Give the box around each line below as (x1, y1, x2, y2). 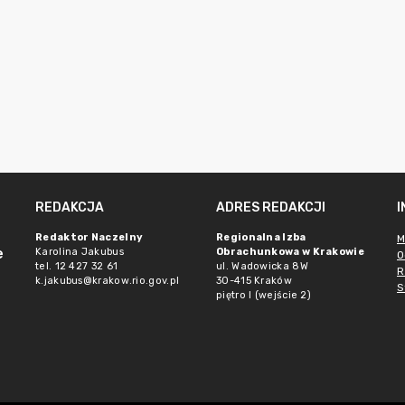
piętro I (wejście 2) (216, 289, 311, 301)
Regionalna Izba (216, 231, 306, 243)
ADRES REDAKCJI (216, 200, 325, 215)
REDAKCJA (35, 200, 104, 215)
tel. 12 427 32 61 (35, 260, 118, 272)
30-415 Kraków (216, 275, 292, 287)
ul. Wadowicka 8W (216, 260, 308, 272)
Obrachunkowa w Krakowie (216, 246, 364, 258)
